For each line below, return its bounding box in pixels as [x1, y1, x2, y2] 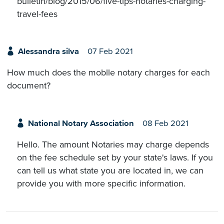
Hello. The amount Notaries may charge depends [17, 138, 209, 150]
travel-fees [17, 8, 57, 19]
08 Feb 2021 [142, 118, 188, 128]
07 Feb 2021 [87, 46, 133, 57]
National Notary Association [27, 118, 134, 128]
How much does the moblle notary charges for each [7, 67, 210, 78]
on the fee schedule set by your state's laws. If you [17, 151, 213, 163]
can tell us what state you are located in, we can [17, 164, 203, 176]
